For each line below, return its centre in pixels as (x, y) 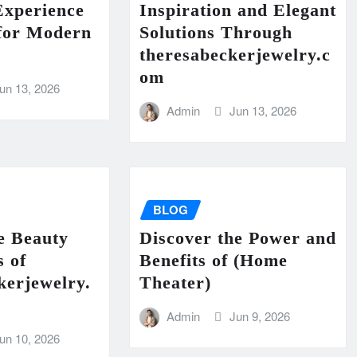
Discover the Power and (237, 238)
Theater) (175, 283)
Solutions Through (216, 33)
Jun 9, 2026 (259, 316)
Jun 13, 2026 (263, 111)
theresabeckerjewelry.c (235, 55)
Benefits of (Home (213, 261)
